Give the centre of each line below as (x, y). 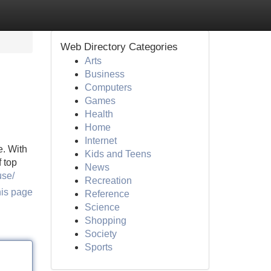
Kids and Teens (118, 154)
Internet (100, 141)
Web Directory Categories (119, 47)
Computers (108, 87)
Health (99, 114)
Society (100, 234)
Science (102, 207)
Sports (98, 247)
